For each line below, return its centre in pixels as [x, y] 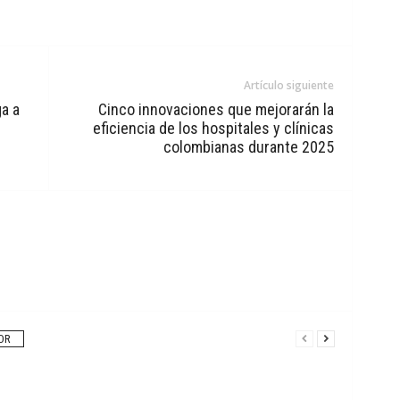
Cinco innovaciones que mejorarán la [216, 109]
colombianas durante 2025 [248, 147]
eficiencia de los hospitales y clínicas [213, 128]
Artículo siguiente [288, 85]
